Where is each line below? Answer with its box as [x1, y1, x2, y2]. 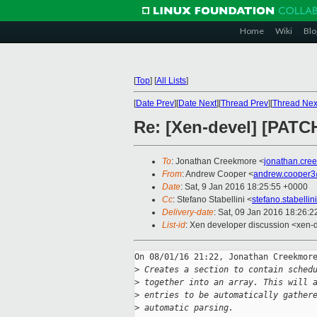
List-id [162, 220, 185, 231]
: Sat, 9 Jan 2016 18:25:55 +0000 [180, 182, 308, 192]
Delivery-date [162, 207, 214, 218]
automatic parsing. [139, 303, 234, 313]
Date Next [178, 98, 217, 108]
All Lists [156, 76, 186, 86]
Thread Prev [221, 98, 268, 108]
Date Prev [136, 98, 174, 108]
